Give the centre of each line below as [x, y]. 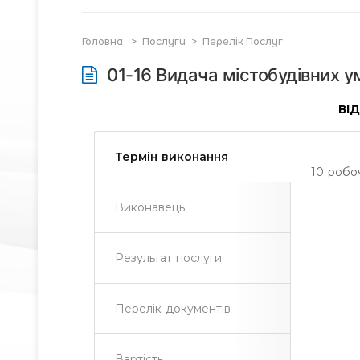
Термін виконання [172, 157]
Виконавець [150, 207]
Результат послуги [169, 258]
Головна [104, 41]
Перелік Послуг [243, 41]
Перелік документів [173, 309]
